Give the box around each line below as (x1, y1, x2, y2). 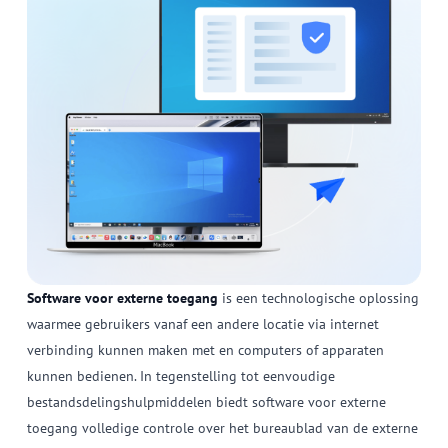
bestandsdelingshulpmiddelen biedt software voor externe (26, 393, 386, 412)
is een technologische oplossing (217, 289, 419, 308)
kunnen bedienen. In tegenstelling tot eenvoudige (26, 367, 335, 386)
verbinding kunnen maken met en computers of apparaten (26, 341, 384, 360)
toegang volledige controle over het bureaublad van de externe (26, 419, 418, 438)
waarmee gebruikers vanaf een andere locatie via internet (26, 315, 379, 334)
